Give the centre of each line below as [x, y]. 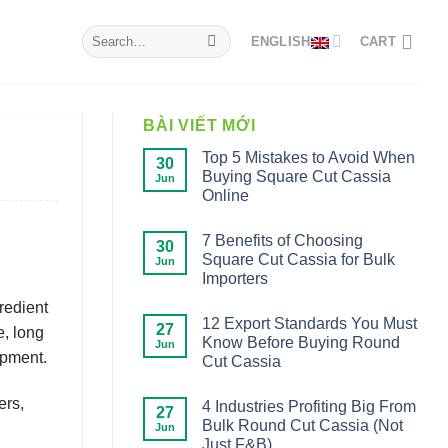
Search [102, 33]
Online [225, 195]
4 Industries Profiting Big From [309, 406]
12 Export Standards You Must [309, 323]
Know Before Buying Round [301, 342]
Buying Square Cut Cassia [296, 176]
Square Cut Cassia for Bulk [298, 259]
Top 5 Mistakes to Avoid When [308, 157]
